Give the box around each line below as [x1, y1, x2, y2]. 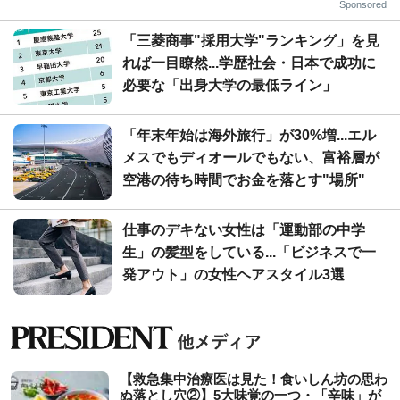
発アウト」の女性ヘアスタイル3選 [122, 266, 345, 282]
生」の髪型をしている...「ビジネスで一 [122, 244, 376, 260]
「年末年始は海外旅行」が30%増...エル [122, 127, 376, 143]
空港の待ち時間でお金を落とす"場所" [122, 171, 365, 187]
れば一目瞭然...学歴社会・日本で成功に [122, 54, 376, 71]
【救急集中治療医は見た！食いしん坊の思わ [120, 371, 387, 387]
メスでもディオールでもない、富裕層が [122, 149, 379, 165]
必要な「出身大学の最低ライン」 [122, 77, 337, 93]
